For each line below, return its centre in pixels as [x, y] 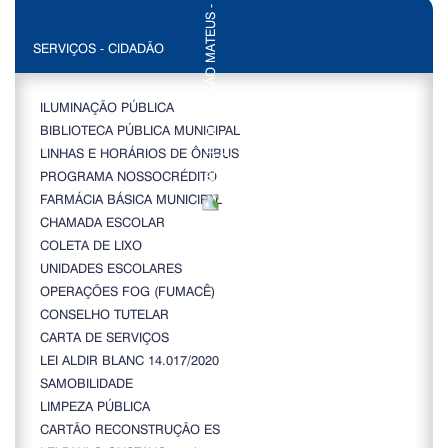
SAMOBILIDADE [86, 383]
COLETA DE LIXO [91, 245]
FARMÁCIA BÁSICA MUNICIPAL [131, 199]
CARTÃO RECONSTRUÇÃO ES [130, 429]
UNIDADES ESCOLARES [111, 268]
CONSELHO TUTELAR [104, 314]
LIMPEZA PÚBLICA [95, 406]
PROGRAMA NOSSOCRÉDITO [128, 176]
